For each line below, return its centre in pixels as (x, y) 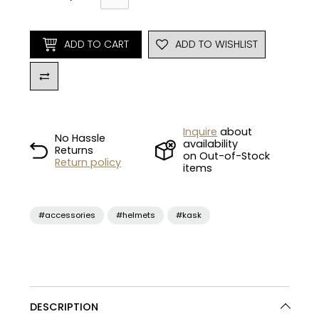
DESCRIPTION (64, 307)
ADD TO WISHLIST (216, 44)
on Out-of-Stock (227, 156)
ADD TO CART (96, 44)
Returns (74, 150)
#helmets (136, 215)
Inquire (200, 132)
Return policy (88, 162)
